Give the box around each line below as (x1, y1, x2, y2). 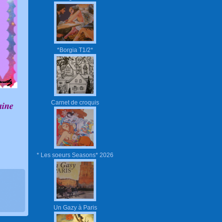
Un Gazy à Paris (53, 204, 97, 211)
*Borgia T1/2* (57, 46, 93, 53)
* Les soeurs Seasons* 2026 (37, 151, 113, 158)
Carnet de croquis (51, 99, 99, 106)
